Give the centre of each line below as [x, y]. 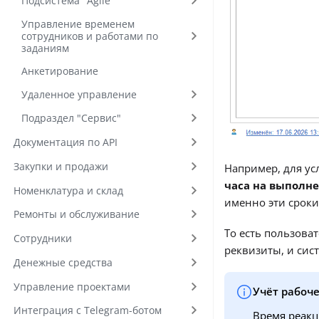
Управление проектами [72, 286]
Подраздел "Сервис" [71, 118]
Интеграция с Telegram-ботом [87, 310]
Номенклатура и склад [68, 190]
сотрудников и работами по [90, 36]
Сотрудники [42, 238]
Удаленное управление [79, 94]
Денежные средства [63, 262]
